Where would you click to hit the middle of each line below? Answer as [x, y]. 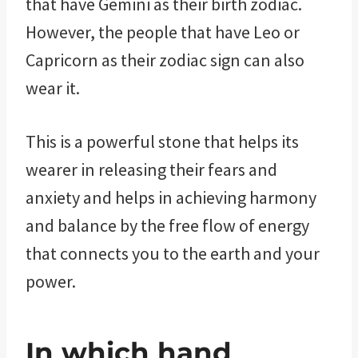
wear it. [56, 88]
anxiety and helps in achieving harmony [171, 197]
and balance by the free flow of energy [167, 225]
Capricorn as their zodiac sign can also [165, 60]
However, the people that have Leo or [163, 32]
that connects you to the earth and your [173, 253]
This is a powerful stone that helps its [162, 141]
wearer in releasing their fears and [151, 169]
